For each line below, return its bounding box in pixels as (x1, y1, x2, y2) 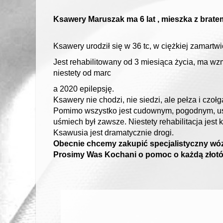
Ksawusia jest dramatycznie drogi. (53, 128, 176, 137)
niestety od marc (53, 68, 111, 77)
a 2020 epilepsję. (53, 84, 114, 93)
